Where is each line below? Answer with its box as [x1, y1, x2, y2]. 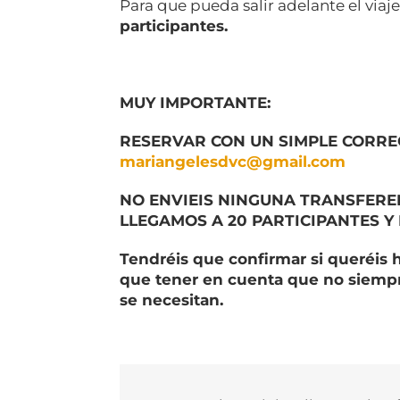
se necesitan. [120, 291, 224, 310]
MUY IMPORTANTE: [120, 94, 271, 112]
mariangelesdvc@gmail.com [120, 153, 346, 171]
